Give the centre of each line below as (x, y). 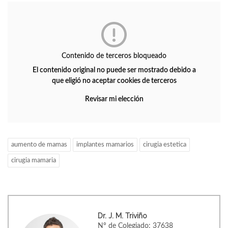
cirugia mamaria (34, 161)
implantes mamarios (105, 145)
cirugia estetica (165, 145)
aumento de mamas (39, 145)
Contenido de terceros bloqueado (114, 56)
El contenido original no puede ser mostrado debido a (114, 70)
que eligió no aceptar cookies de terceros (114, 81)
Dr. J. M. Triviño (122, 216)
